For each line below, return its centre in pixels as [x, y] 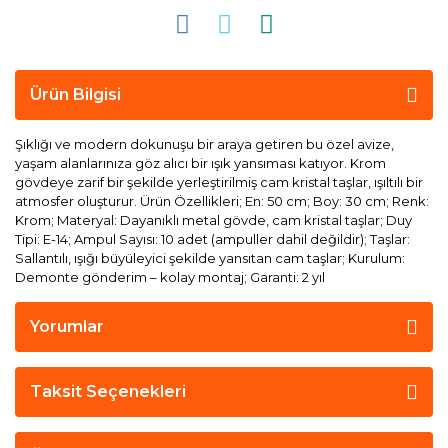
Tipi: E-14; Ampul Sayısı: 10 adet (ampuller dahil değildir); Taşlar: [212, 239]
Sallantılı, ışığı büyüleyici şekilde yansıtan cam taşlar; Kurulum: [210, 258]
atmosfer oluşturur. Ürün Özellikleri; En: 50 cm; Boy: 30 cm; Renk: [222, 201]
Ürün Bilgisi [75, 94]
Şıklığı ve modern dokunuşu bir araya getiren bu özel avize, [204, 144]
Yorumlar [67, 326]
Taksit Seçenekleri [108, 391]
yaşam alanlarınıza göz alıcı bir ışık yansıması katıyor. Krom [200, 163]
